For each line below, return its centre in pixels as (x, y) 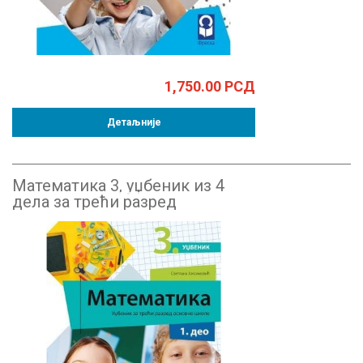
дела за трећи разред (94, 202)
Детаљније (134, 123)
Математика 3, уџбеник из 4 (118, 186)
